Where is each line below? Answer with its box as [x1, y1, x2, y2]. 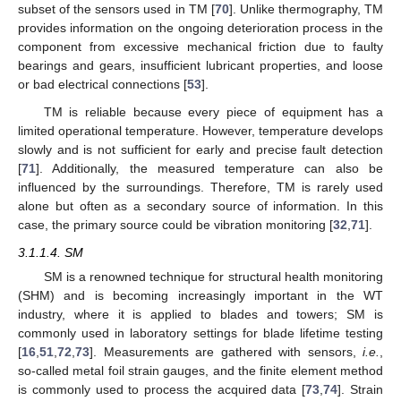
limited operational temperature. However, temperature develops [18, 123, 383, 138]
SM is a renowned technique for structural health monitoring [43, 269, 383, 285]
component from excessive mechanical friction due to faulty [18, 38, 383, 54]
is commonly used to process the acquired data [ [18, 382, 306, 397]
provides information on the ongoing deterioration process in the [18, 20, 383, 35]
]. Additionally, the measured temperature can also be [36, 160, 383, 175]
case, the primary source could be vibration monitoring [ [18, 217, 333, 232]
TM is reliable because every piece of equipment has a [43, 104, 383, 119]
